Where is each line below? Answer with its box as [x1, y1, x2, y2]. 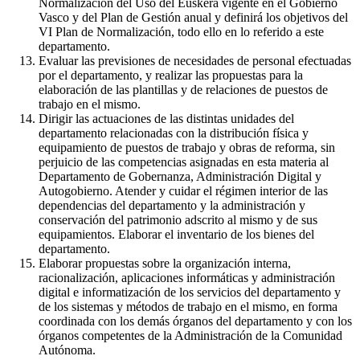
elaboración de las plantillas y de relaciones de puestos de [39, 82, 328, 96]
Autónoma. [39, 342, 96, 357]
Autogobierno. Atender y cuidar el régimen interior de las [39, 183, 328, 198]
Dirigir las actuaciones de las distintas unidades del [39, 111, 294, 125]
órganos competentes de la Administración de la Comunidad [39, 328, 342, 342]
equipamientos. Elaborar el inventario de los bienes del [39, 227, 314, 241]
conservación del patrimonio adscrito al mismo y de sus [39, 212, 317, 227]
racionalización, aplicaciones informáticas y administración [39, 270, 335, 284]
